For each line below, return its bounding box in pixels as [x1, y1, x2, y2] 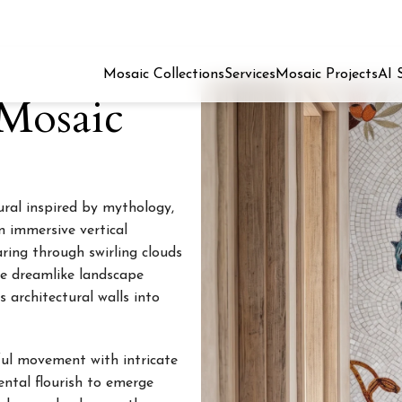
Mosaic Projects [275, 66, 378, 82]
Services [223, 66, 275, 82]
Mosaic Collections [102, 66, 224, 82]
